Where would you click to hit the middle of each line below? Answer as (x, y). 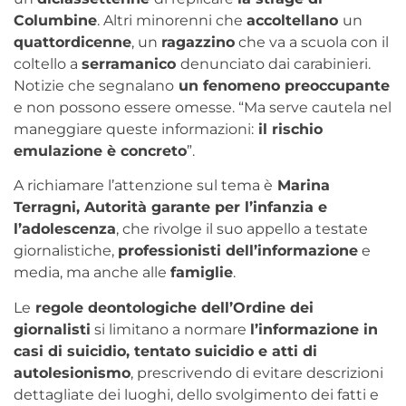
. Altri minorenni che (172, 21)
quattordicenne (72, 43)
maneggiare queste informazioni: (134, 130)
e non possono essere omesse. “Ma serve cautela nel (203, 108)
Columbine (55, 21)
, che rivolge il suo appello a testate (242, 229)
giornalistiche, (66, 251)
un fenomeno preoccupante (282, 86)
